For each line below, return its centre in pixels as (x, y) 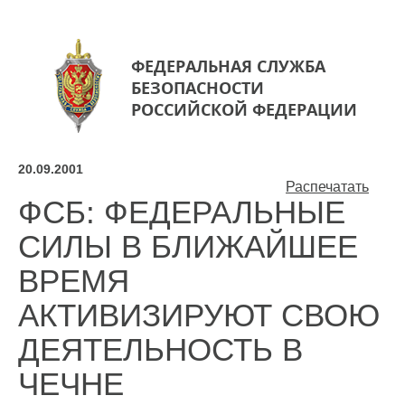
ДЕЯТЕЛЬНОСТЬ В (160, 349)
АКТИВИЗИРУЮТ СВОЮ (199, 315)
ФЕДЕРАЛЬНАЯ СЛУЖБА (228, 66)
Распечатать (327, 187)
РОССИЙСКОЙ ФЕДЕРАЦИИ (244, 109)
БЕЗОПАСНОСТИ (198, 88)
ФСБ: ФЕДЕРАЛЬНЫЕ (182, 212)
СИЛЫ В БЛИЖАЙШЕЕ (188, 246)
